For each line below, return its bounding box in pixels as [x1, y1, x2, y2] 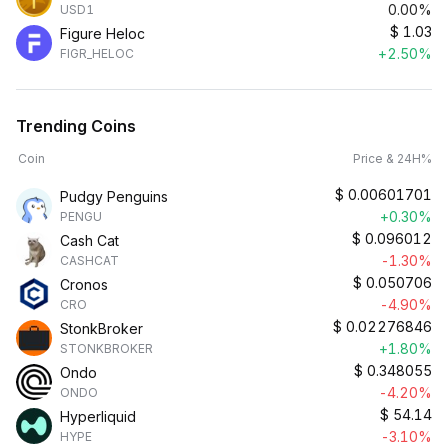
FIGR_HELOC [60, 46, 134, 61]
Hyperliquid [60, 408, 136, 425]
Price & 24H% [353, 151, 432, 166]
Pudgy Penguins [60, 188, 168, 205]
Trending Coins [16, 116, 136, 136]
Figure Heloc [60, 25, 145, 42]
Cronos [60, 276, 108, 293]
